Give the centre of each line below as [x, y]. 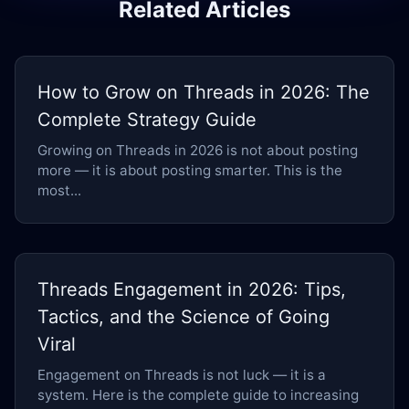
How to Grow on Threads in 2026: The [204, 93]
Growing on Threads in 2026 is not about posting [198, 151]
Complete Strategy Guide [147, 120]
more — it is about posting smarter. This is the [190, 171]
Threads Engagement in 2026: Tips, [192, 290]
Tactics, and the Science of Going [184, 317]
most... [59, 191]
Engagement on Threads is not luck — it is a [182, 375]
